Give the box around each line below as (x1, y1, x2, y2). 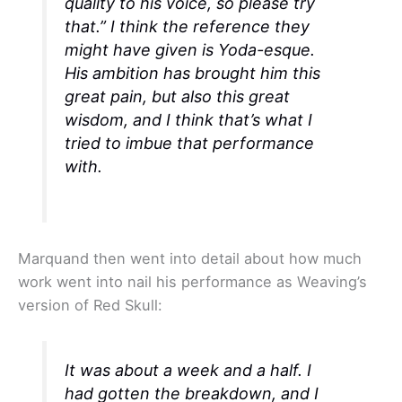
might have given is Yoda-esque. (65, 40, 316, 60)
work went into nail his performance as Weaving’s (18, 273, 367, 292)
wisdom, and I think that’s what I (65, 110, 313, 130)
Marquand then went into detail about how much (18, 249, 362, 268)
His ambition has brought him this (65, 64, 321, 83)
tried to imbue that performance (65, 134, 315, 153)
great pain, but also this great (65, 87, 291, 107)
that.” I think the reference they (65, 17, 310, 37)
